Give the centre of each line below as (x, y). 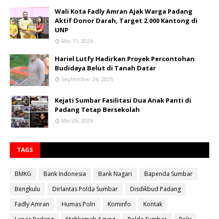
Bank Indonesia (65, 174)
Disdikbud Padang (155, 189)
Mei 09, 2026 (77, 121)
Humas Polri (78, 204)
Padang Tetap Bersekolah (97, 110)
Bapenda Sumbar (168, 174)
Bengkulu (27, 189)
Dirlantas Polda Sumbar (85, 189)
